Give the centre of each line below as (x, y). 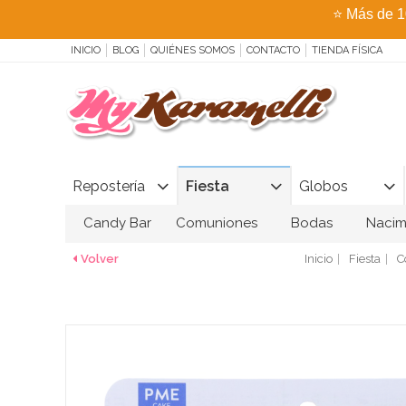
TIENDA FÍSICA (347, 50)
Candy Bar (117, 222)
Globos (324, 186)
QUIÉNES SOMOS (193, 50)
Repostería (109, 186)
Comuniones (217, 222)
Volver (100, 258)
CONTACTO (273, 50)
